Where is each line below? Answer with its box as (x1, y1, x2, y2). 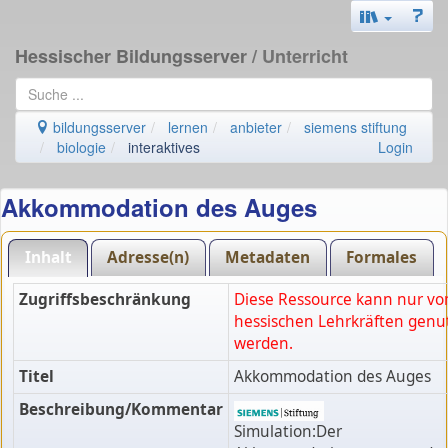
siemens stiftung (304, 117, 407, 137)
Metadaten (225, 246, 311, 268)
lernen (168, 117, 208, 137)
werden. (233, 333, 293, 355)
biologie (57, 137, 106, 157)
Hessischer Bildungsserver (15, 43, 252, 69)
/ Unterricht (252, 43, 348, 69)
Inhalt (24, 246, 72, 268)
